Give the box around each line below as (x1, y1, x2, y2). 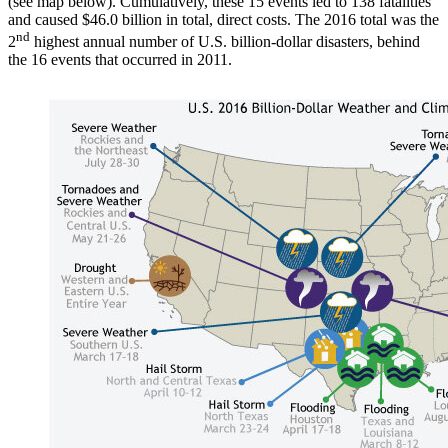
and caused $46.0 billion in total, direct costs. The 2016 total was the (8, 10, 439, 28)
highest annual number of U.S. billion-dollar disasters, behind (30, 33, 420, 51)
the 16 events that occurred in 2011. (8, 51, 232, 69)
